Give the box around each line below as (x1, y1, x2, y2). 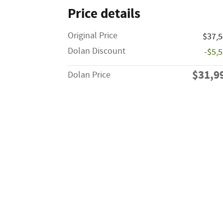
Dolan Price (68, 69, 111, 81)
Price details (68, 4, 140, 23)
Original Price (68, 29, 117, 42)
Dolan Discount (68, 45, 125, 57)
